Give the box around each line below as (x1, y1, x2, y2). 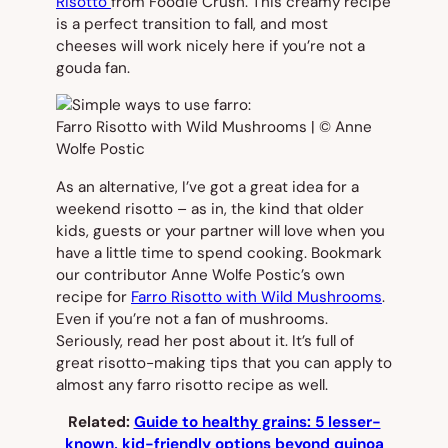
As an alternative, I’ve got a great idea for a (56, 176, 359, 197)
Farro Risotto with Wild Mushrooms (131, 286, 382, 307)
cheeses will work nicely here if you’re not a (56, 36, 365, 57)
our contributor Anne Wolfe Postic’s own (56, 264, 345, 285)
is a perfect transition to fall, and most (56, 14, 328, 35)
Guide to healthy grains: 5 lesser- (133, 411, 381, 432)
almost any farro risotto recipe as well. (56, 374, 328, 395)
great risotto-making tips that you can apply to (56, 352, 392, 373)
